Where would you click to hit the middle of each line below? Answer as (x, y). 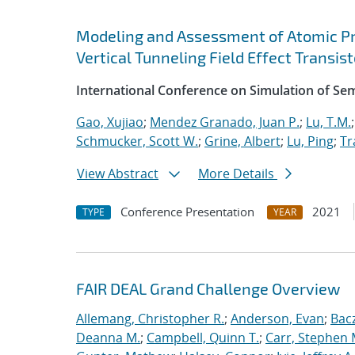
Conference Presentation (187, 212)
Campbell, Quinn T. (203, 338)
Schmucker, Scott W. (137, 141)
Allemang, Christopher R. (150, 319)
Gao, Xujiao (110, 122)
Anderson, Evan (277, 319)
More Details (238, 174)
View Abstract (118, 174)
